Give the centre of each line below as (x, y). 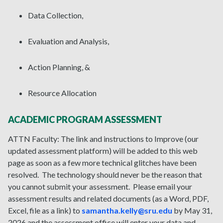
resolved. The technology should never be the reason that (105, 175)
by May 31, (192, 211)
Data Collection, (56, 15)
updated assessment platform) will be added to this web (103, 151)
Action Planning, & (59, 67)
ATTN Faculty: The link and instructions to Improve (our (103, 139)
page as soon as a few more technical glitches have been (102, 163)
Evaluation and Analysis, (68, 41)
